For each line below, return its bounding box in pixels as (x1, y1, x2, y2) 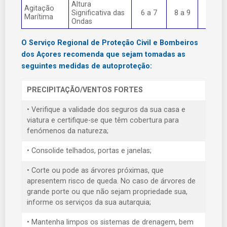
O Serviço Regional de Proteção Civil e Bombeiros (21, 39, 198, 48)
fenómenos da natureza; (27, 127, 108, 136)
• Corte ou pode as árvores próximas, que (27, 166, 164, 175)
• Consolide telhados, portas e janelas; (27, 146, 152, 156)
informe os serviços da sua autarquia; (27, 198, 151, 207)
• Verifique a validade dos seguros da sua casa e (27, 105, 185, 115)
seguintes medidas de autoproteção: (21, 62, 152, 71)
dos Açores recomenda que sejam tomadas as (21, 50, 185, 59)
